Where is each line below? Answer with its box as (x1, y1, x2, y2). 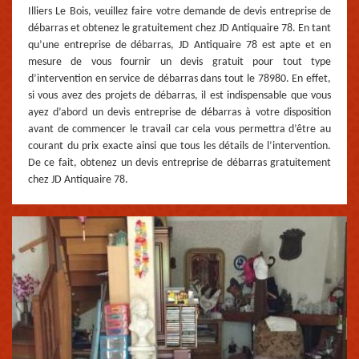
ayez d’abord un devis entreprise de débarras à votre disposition (28, 107, 331, 119)
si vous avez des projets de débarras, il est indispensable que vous (28, 90, 331, 103)
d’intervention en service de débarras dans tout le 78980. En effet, (28, 73, 331, 86)
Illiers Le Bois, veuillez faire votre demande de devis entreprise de (28, 6, 331, 18)
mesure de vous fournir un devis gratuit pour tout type (28, 56, 331, 69)
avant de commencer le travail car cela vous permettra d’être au (28, 123, 331, 136)
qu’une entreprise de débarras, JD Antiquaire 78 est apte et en (28, 39, 331, 52)
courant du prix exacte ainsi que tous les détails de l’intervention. (28, 140, 331, 153)
